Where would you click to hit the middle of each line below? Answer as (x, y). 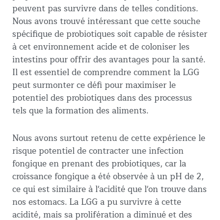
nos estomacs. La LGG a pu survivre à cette (97, 202)
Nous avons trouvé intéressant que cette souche (106, 22)
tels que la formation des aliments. (82, 111)
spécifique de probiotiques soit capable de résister (110, 34)
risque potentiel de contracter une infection (98, 151)
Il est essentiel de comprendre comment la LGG (106, 73)
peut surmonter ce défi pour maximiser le (94, 85)
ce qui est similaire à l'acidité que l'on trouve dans (110, 190)
